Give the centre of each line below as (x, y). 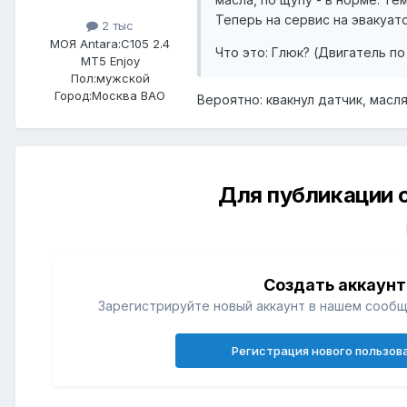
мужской (123, 78)
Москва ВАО (129, 95)
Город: (73, 95)
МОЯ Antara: (85, 43)
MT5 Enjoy (110, 60)
